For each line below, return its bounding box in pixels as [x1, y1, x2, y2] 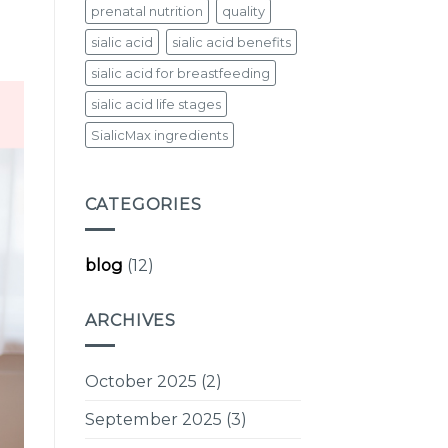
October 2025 [84, 371, 197, 392]
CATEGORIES [84, 194, 202, 215]
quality [221, 3, 265, 20]
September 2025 [84, 409, 222, 430]
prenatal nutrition [90, 3, 203, 20]
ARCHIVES [84, 310, 176, 331]
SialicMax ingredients [90, 127, 228, 144]
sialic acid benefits [171, 34, 291, 51]
